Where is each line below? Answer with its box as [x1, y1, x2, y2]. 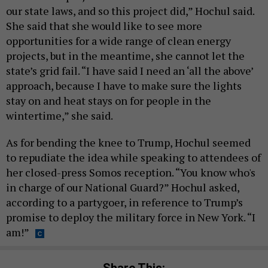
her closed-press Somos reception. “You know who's [6, 165, 255, 180]
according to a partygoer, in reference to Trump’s [6, 195, 243, 210]
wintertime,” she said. [6, 108, 113, 123]
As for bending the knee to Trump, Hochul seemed [6, 135, 251, 150]
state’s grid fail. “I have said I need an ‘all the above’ [6, 63, 253, 78]
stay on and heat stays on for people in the [6, 93, 211, 108]
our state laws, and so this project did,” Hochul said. [6, 4, 254, 19]
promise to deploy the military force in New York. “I [6, 210, 255, 225]
